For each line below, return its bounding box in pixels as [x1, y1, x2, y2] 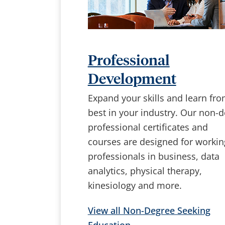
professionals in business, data [87, 150, 219, 163]
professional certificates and [87, 121, 208, 134]
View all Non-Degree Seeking [87, 204, 210, 216]
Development [87, 72, 176, 87]
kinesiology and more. [87, 179, 182, 192]
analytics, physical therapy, [87, 165, 202, 177]
